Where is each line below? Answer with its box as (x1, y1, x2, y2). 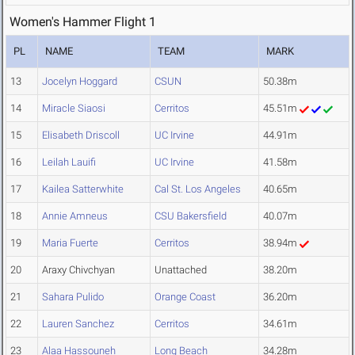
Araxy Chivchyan (42, 264, 115, 277)
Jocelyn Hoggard (42, 75, 117, 88)
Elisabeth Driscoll (42, 129, 120, 142)
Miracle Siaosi (42, 102, 105, 115)
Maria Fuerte (42, 237, 98, 250)
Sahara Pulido (42, 291, 104, 303)
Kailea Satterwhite (42, 183, 124, 196)
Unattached (155, 264, 207, 277)
